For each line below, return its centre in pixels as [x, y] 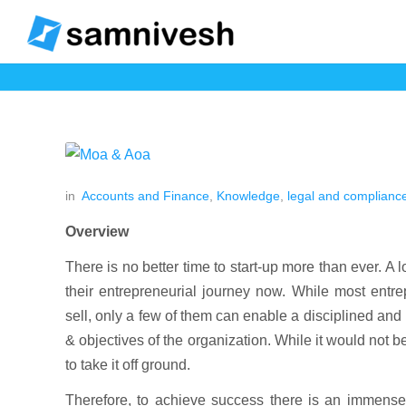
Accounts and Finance [145, 196]
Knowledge [248, 196]
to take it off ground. [128, 365]
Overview [97, 232]
